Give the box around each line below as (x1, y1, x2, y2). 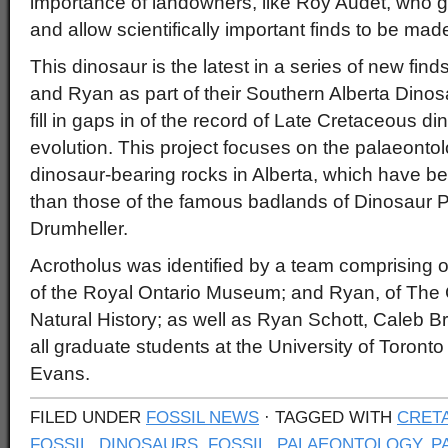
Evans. (30, 363, 90, 384)
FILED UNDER (30, 407, 146, 427)
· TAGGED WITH (259, 407, 397, 427)
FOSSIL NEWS (146, 407, 259, 427)
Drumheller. (30, 218, 128, 239)
